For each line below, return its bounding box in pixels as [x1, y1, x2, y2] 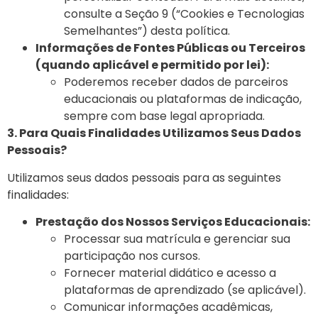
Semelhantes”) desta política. [64, 23, 230, 40]
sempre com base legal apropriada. [64, 108, 265, 125]
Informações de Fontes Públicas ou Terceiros [35, 40, 305, 57]
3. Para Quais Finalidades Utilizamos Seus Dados [7, 125, 301, 142]
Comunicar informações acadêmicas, [64, 299, 273, 316]
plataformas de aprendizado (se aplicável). [64, 282, 306, 299]
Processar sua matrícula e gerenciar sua [64, 231, 290, 248]
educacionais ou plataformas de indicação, [64, 91, 302, 108]
